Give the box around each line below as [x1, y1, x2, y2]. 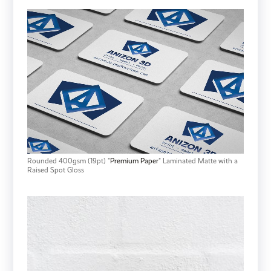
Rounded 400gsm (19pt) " [27, 156, 110, 165]
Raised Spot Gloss [27, 165, 86, 174]
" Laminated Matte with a [158, 156, 238, 165]
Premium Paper [109, 156, 158, 165]
